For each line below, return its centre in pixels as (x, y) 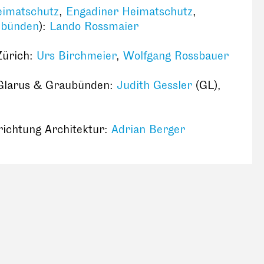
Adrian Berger (148, 129)
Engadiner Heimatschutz (129, 11)
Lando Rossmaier (92, 26)
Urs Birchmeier (76, 56)
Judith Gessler (154, 85)
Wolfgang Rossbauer (176, 56)
